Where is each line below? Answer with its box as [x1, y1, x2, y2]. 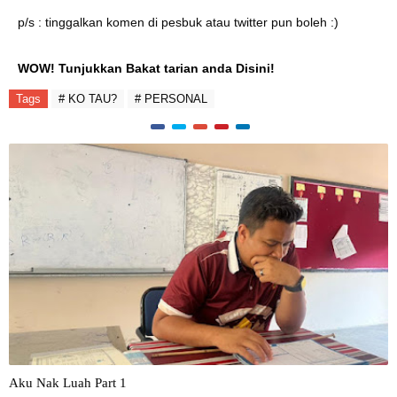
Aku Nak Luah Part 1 [9, 376, 127, 390]
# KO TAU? [58, 92, 117, 105]
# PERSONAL [135, 92, 207, 105]
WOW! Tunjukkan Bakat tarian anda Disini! [18, 61, 275, 75]
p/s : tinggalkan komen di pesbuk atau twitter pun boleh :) [18, 15, 342, 29]
